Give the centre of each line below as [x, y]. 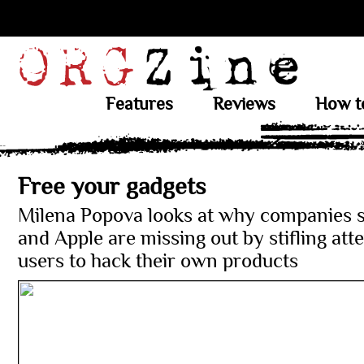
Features [139, 104]
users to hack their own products [158, 261]
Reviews [244, 104]
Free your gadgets [112, 186]
